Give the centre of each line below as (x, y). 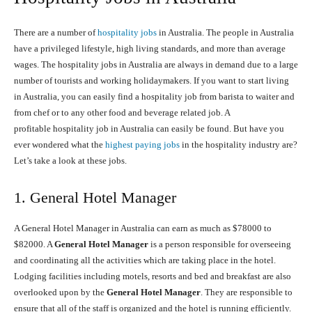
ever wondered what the (58, 145)
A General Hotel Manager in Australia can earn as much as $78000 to (143, 228)
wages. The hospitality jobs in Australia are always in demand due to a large (156, 65)
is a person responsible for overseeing (220, 244)
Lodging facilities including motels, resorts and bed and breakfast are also (153, 276)
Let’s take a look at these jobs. (70, 161)
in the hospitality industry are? (239, 145)
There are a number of (56, 33)
